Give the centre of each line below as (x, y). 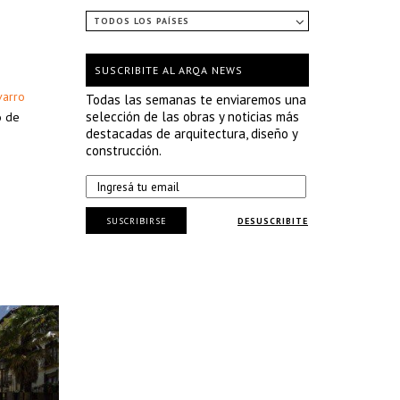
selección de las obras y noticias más (192, 117)
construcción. (124, 150)
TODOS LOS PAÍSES (142, 21)
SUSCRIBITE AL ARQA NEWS (169, 70)
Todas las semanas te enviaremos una (196, 100)
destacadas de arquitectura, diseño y (192, 133)
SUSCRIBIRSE (136, 221)
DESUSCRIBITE (273, 221)
